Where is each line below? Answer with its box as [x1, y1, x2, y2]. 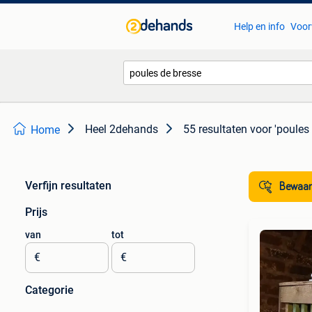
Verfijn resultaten [25, 179, 111, 192]
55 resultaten [183, 123, 247, 136]
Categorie [25, 283, 74, 297]
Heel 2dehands [85, 123, 158, 136]
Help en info [233, 21, 285, 32]
